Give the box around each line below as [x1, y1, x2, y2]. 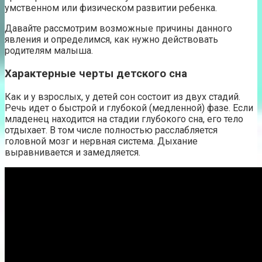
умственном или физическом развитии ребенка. [5, 2, 217, 14]
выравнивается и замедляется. [5, 146, 140, 158]
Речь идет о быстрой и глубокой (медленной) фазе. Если [5, 102, 253, 113]
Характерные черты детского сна [5, 67, 187, 81]
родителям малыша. [5, 45, 93, 57]
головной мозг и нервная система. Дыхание [5, 135, 198, 147]
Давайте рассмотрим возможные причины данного [5, 23, 232, 35]
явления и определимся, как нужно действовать [5, 34, 218, 46]
